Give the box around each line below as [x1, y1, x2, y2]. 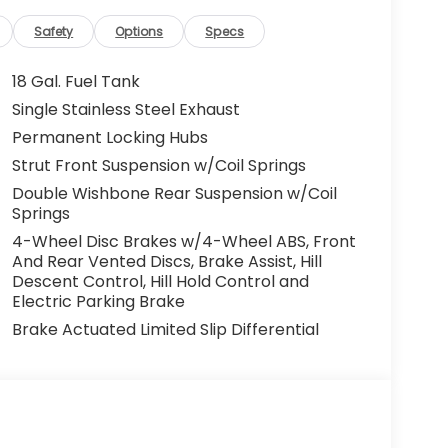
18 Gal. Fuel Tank [11, 69, 140, 93]
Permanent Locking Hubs [11, 125, 208, 149]
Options [115, 22, 164, 40]
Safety [34, 22, 74, 40]
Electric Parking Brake [11, 289, 185, 313]
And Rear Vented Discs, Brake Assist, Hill [11, 249, 322, 273]
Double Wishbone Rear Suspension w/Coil [11, 181, 337, 205]
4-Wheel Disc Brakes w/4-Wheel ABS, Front [11, 229, 356, 253]
